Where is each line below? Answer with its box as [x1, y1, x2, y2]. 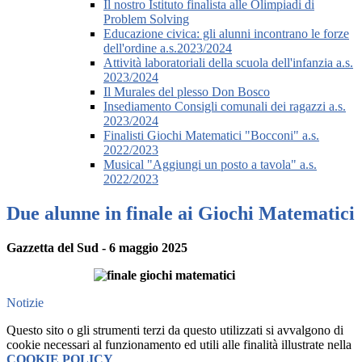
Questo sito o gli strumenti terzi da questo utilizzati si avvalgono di [6, 323, 343, 338]
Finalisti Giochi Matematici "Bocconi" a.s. [103, 128, 319, 143]
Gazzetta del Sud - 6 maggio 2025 [6, 241, 187, 255]
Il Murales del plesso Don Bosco [103, 85, 270, 99]
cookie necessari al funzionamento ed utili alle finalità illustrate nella [6, 338, 351, 352]
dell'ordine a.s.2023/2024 [103, 41, 232, 56]
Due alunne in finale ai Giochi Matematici [6, 203, 355, 225]
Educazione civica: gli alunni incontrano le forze [103, 27, 349, 41]
